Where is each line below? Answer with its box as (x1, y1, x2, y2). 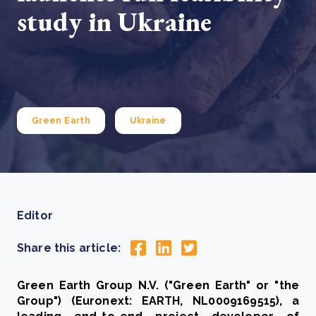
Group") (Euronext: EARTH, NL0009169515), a (17, 294, 299, 308)
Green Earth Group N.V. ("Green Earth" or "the (17, 279, 299, 293)
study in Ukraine (17, 4, 212, 39)
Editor (17, 209, 53, 222)
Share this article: (17, 241, 121, 255)
